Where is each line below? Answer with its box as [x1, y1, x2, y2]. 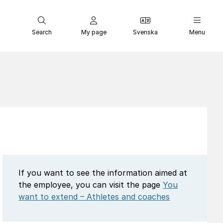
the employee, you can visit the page [18, 180, 163, 190]
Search [32, 28, 52, 36]
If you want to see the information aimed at [18, 168, 188, 178]
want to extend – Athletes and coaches [18, 192, 170, 202]
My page [81, 28, 107, 36]
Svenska [133, 28, 158, 36]
